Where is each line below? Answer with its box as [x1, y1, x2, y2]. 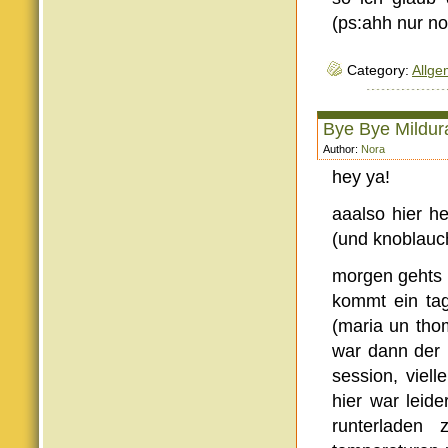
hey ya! [332, 167, 390, 187]
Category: [347, 63, 412, 78]
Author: [323, 143, 361, 155]
